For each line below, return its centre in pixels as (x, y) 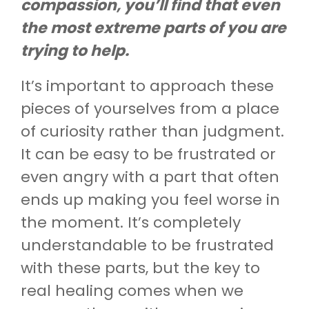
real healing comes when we (132, 290)
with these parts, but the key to (140, 268)
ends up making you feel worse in (150, 199)
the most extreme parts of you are (153, 28)
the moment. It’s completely (131, 222)
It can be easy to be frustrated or (148, 154)
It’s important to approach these (147, 86)
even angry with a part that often (150, 177)
